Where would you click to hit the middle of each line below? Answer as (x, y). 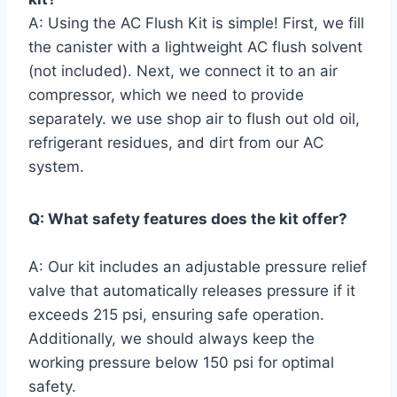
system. (56, 167)
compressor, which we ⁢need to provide (166, 95)
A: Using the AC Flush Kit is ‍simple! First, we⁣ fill (196, 23)
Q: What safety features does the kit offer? (188, 219)
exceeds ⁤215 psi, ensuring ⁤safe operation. (176, 315)
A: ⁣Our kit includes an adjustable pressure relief (198, 267)
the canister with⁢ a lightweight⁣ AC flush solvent (195, 47)
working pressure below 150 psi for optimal (181, 363)
